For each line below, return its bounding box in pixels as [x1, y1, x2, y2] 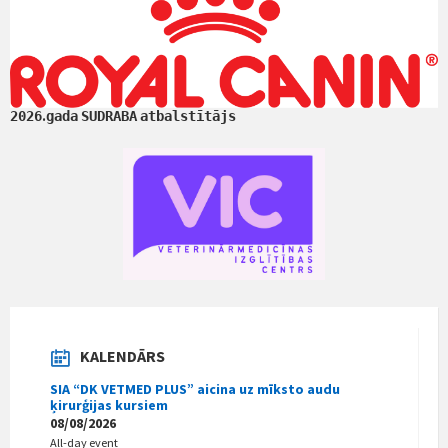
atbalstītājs [140, 107, 236, 124]
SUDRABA [81, 107, 137, 124]
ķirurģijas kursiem [50, 395, 168, 414]
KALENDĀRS [80, 345, 165, 366]
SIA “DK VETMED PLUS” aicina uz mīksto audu [50, 379, 340, 398]
